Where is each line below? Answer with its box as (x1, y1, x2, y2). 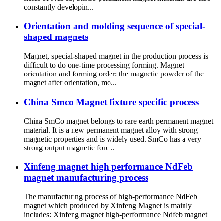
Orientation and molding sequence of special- (24, 21, 205, 32)
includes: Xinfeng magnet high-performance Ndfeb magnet (24, 210, 207, 219)
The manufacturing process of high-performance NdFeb (24, 192, 197, 201)
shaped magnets (24, 32, 88, 42)
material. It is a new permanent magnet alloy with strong (24, 125, 198, 134)
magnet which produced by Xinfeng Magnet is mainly (24, 201, 192, 210)
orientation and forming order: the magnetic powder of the (24, 70, 204, 78)
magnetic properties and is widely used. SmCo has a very (24, 134, 201, 143)
